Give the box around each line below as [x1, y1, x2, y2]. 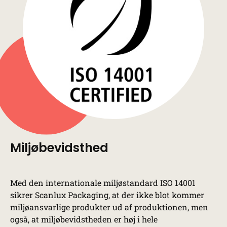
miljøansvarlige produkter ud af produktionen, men [10, 201, 208, 212]
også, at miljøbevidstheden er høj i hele [10, 213, 158, 224]
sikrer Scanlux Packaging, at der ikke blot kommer [10, 189, 204, 200]
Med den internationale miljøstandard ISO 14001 [10, 177, 196, 188]
